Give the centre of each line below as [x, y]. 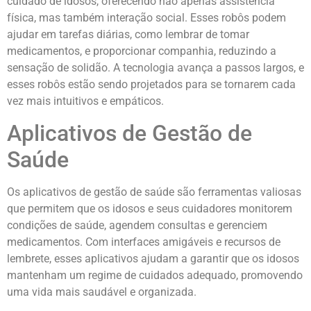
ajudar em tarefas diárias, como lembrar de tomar [128, 35]
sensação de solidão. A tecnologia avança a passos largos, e [155, 68]
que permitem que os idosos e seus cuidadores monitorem [150, 208]
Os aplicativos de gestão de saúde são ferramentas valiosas [154, 192]
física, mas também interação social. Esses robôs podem [146, 18]
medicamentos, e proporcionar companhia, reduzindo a [142, 51]
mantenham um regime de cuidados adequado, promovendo [155, 275]
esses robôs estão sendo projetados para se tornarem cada [151, 85]
